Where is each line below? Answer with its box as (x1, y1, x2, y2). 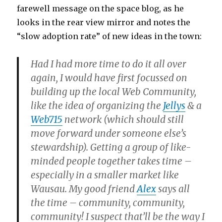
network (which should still (62, 113, 184, 126)
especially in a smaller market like (31, 169, 179, 181)
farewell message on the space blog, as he (17, 3, 184, 14)
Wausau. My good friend (31, 183, 137, 195)
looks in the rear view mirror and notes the (17, 17, 191, 28)
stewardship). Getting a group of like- (31, 141, 191, 154)
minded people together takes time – (31, 155, 192, 167)
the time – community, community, (31, 197, 185, 209)
